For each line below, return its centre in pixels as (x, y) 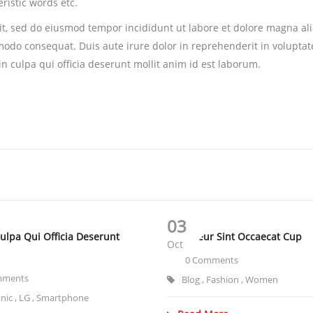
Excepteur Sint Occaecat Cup (234, 237)
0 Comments (211, 260)
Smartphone (63, 298)
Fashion (223, 280)
